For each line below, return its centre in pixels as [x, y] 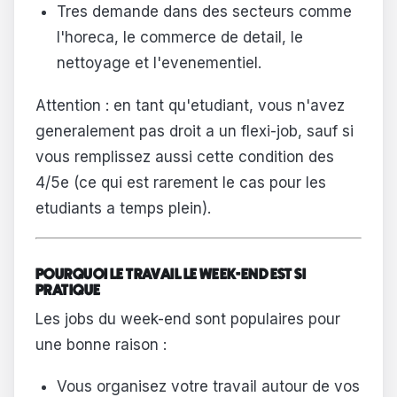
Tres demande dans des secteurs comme [204, 12]
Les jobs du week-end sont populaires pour [188, 319]
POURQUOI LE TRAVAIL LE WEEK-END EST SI [171, 275]
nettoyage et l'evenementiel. [159, 63]
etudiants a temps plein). [123, 208]
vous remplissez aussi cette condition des [185, 156]
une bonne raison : [101, 344]
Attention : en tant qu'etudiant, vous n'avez [190, 105]
